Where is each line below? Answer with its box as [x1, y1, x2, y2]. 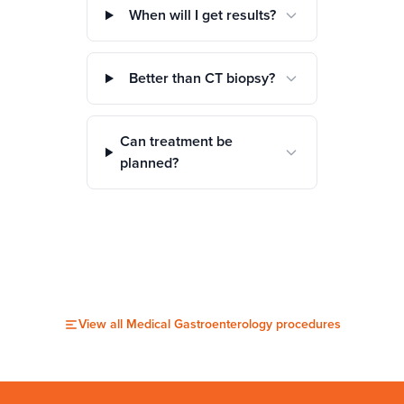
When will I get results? [128, 6, 276, 24]
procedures [271, 317, 341, 332]
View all [78, 317, 126, 332]
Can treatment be [120, 133, 234, 151]
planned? [120, 154, 179, 172]
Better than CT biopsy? [129, 69, 276, 87]
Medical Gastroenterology [125, 317, 272, 332]
